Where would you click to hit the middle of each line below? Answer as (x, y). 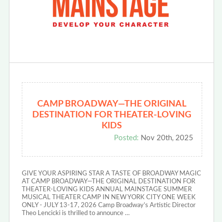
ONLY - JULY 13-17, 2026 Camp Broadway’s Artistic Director (109, 205)
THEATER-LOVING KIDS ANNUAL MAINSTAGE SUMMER (107, 189)
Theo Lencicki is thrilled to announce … (76, 213)
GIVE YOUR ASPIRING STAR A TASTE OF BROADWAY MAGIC (111, 173)
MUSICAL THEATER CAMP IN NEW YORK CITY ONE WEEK (109, 197)
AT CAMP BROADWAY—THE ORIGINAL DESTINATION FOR (108, 181)
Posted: (126, 138)
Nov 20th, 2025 (166, 138)
